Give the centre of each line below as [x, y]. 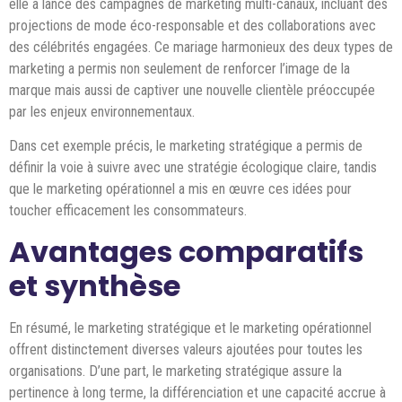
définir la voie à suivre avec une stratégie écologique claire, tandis [193, 168]
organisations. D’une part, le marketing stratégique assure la [175, 371]
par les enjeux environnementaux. [102, 111]
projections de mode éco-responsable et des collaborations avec [192, 25]
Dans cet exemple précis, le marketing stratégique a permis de [186, 146]
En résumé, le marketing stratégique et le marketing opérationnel [190, 328]
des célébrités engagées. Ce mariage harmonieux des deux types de [201, 47]
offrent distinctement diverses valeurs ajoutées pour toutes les [186, 349]
